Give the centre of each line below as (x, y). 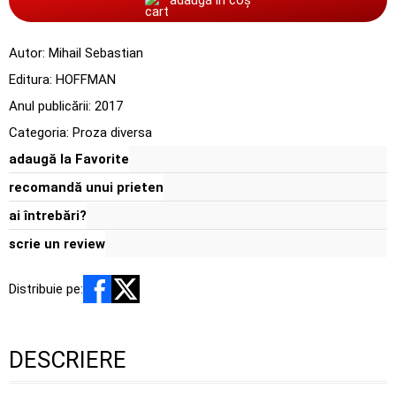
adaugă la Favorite (69, 159)
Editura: (32, 80)
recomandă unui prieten (86, 187)
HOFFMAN (86, 80)
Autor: (29, 53)
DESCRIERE (68, 360)
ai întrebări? (48, 216)
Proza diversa (112, 133)
